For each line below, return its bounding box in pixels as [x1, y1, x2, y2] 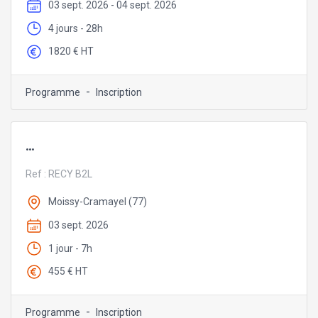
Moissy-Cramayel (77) [48, 196, 147, 208]
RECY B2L [48, 168, 92, 180]
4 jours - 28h [48, 22, 103, 34]
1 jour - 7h [48, 242, 92, 254]
